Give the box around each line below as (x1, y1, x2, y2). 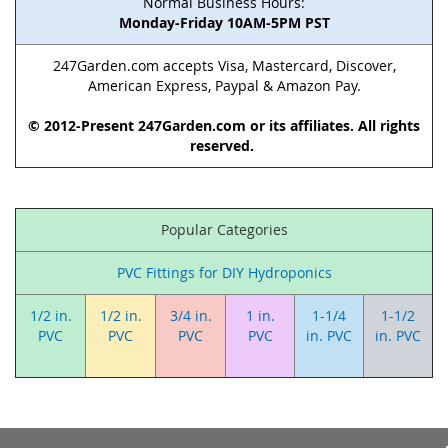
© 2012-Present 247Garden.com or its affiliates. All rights (28, 116, 420, 135)
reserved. (190, 136, 258, 155)
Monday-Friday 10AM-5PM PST (118, 13, 330, 32)
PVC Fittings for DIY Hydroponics (116, 263, 332, 282)
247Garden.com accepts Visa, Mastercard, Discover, (52, 56, 396, 75)
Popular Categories (160, 220, 288, 239)
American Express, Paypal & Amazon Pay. (87, 76, 361, 95)
